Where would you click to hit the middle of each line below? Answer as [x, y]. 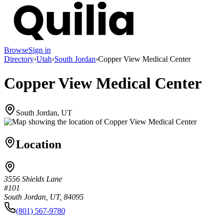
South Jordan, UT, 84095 [44, 197]
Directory [19, 59]
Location [39, 144]
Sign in [40, 50]
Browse [16, 50]
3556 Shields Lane [33, 179]
